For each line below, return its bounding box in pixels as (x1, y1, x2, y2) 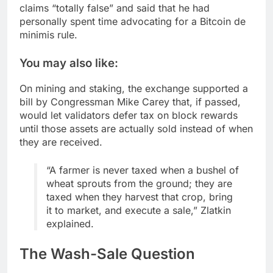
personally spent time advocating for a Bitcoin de (19, 15, 246, 28)
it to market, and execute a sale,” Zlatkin (46, 204, 231, 217)
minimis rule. (19, 29, 77, 41)
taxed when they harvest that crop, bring (46, 191, 233, 204)
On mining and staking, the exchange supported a (19, 82, 248, 95)
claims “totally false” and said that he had (19, 2, 210, 15)
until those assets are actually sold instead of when (19, 122, 253, 135)
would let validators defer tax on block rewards (19, 109, 238, 122)
